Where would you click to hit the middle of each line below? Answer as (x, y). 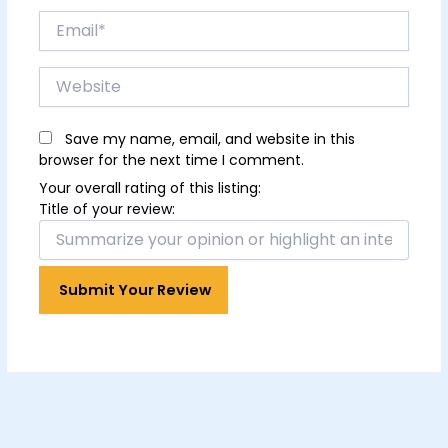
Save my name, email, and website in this (209, 139)
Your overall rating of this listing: (149, 187)
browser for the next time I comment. (171, 160)
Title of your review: (106, 208)
